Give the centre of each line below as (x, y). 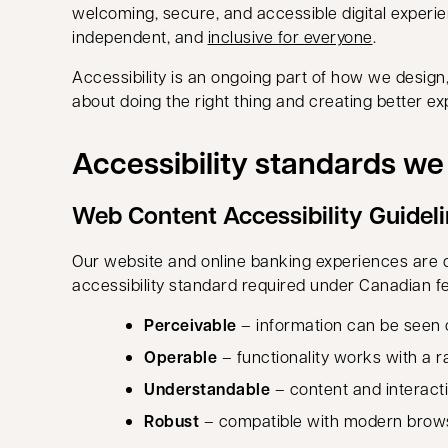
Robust (174, 421)
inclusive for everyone (290, 36)
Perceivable (190, 325)
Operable (183, 357)
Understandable (209, 389)
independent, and (140, 36)
